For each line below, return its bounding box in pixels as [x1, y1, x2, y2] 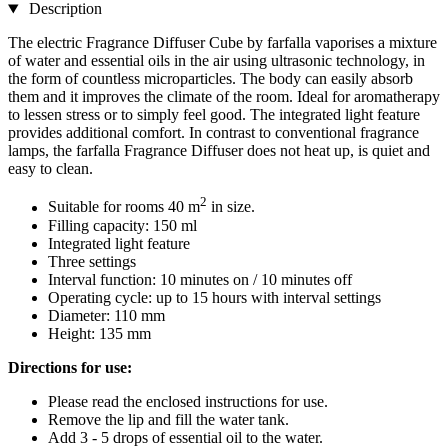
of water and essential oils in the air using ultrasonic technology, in [8, 52, 425, 70]
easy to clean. [8, 160, 93, 178]
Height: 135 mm [48, 324, 151, 342]
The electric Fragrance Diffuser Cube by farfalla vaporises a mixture [8, 34, 437, 52]
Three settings [48, 252, 136, 270]
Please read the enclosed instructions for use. [48, 392, 328, 410]
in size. [207, 198, 255, 216]
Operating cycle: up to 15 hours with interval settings [48, 288, 381, 306]
